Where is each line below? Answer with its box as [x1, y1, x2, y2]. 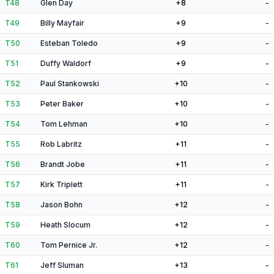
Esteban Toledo [40, 39, 98, 48]
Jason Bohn [40, 200, 83, 209]
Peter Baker [40, 99, 84, 108]
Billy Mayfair [40, 18, 84, 28]
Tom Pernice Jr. [40, 240, 97, 250]
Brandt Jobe [40, 160, 85, 169]
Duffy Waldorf [40, 59, 91, 68]
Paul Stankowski [40, 79, 99, 88]
